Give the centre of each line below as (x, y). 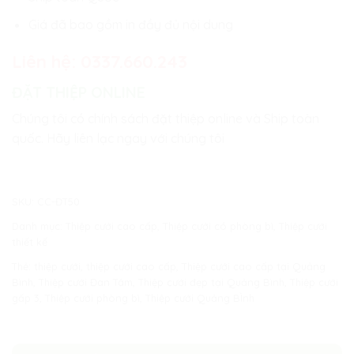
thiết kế (30, 241)
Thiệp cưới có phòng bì (218, 226)
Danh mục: (39, 226)
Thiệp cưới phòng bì (92, 298)
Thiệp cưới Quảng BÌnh (200, 298)
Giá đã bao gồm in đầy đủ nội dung (130, 24)
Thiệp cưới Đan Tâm (86, 282)
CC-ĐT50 (58, 201)
